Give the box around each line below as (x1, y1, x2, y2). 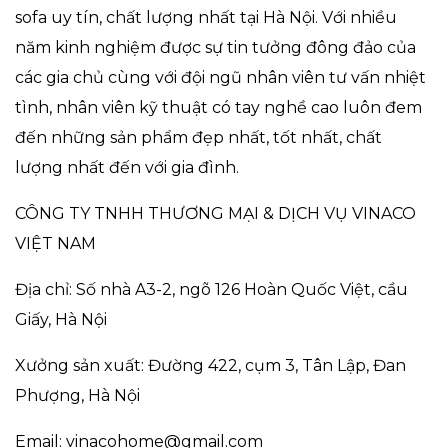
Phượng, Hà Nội (15, 385, 140, 405)
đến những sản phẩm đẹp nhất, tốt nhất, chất (15, 127, 382, 147)
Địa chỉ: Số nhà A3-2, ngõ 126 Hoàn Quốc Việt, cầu (15, 279, 408, 299)
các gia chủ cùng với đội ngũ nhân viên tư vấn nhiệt (15, 67, 426, 87)
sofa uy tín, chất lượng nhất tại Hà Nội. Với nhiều (15, 7, 397, 27)
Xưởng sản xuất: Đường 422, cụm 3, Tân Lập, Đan (15, 355, 406, 375)
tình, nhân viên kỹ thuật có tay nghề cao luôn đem (15, 97, 422, 117)
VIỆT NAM (15, 233, 96, 253)
